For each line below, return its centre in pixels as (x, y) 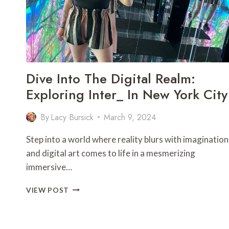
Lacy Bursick (72, 117)
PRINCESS (87, 12)
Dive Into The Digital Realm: (111, 78)
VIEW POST (48, 190)
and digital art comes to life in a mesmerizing (111, 153)
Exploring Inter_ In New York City (127, 94)
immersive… (49, 167)
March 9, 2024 (130, 117)
